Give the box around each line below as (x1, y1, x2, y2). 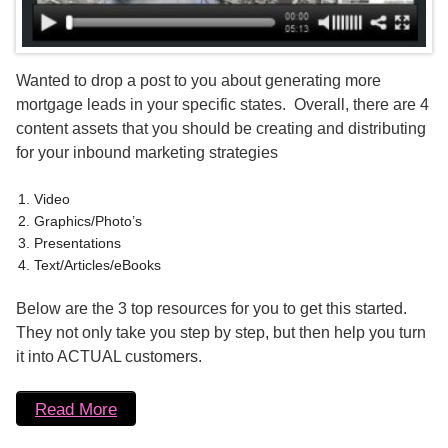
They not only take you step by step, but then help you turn (16, 323, 426, 341)
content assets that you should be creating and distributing (16, 120, 426, 138)
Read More (35, 398, 117, 419)
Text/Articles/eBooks (34, 256, 161, 273)
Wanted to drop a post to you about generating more (16, 72, 381, 90)
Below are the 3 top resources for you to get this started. (16, 299, 411, 317)
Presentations (34, 234, 121, 251)
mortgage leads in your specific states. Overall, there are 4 (16, 96, 429, 114)
